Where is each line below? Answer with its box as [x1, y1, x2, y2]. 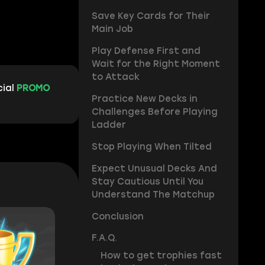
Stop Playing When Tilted [91, 141, 212, 152]
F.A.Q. [91, 232, 117, 244]
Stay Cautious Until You [91, 176, 203, 187]
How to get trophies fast [100, 250, 222, 261]
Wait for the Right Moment [91, 58, 220, 69]
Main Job [91, 23, 133, 34]
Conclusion [91, 211, 144, 222]
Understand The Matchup [91, 189, 215, 200]
